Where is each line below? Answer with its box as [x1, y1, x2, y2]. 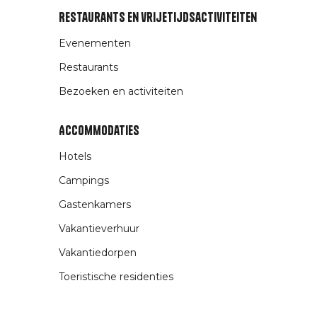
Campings [58, 174, 109, 188]
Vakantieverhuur [58, 222, 139, 236]
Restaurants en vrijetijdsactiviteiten [58, 9, 257, 26]
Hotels [58, 150, 91, 163]
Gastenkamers [58, 198, 131, 212]
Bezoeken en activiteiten [58, 85, 183, 98]
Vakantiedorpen [58, 246, 137, 260]
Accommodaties [58, 122, 139, 139]
